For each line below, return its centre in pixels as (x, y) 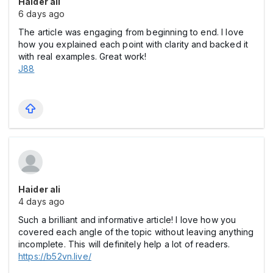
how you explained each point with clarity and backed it (133, 44)
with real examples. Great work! (83, 57)
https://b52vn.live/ (55, 257)
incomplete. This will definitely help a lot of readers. (124, 244)
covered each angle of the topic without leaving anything (136, 232)
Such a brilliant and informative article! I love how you (127, 220)
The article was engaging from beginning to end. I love (131, 32)
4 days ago (42, 202)
